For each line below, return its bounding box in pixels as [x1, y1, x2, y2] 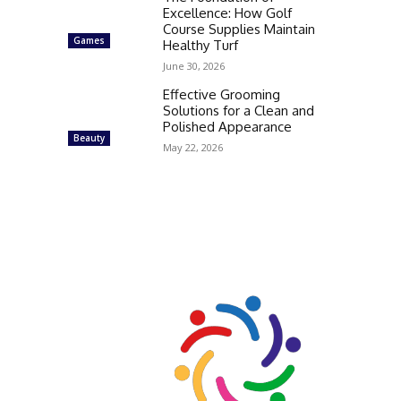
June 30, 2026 [163, 59, 225, 73]
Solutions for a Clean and [163, 102, 314, 119]
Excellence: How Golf [163, 4, 292, 21]
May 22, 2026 [163, 141, 223, 154]
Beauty [73, 132, 105, 144]
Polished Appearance [163, 118, 292, 135]
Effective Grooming [163, 86, 280, 103]
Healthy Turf [163, 37, 238, 54]
